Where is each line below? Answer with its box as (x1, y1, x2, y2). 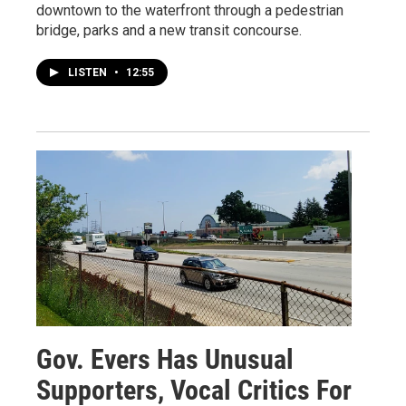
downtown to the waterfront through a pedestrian (36, 2, 343, 20)
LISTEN (68, 66, 110, 80)
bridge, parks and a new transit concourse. (36, 22, 302, 40)
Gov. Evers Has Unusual (36, 343, 294, 376)
